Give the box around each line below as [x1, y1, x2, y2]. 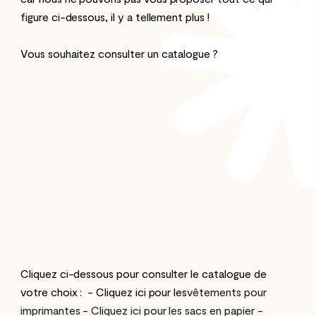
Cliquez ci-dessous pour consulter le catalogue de [20, 266, 267, 280]
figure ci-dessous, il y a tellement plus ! [20, 9, 209, 23]
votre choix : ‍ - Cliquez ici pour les [20, 284, 188, 298]
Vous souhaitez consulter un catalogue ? [20, 46, 219, 60]
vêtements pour [187, 284, 267, 298]
